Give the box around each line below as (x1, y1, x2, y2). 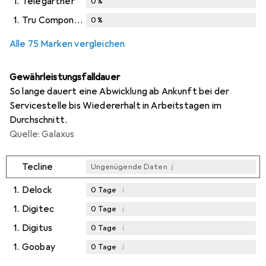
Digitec (22, 203, 55, 216)
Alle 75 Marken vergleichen (9, 38, 125, 50)
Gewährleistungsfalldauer (9, 71, 120, 84)
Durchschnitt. (9, 114, 68, 126)
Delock (22, 184, 52, 197)
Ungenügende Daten (90, 162, 167, 172)
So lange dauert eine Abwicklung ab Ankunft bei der (9, 85, 230, 98)
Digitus (22, 222, 53, 235)
